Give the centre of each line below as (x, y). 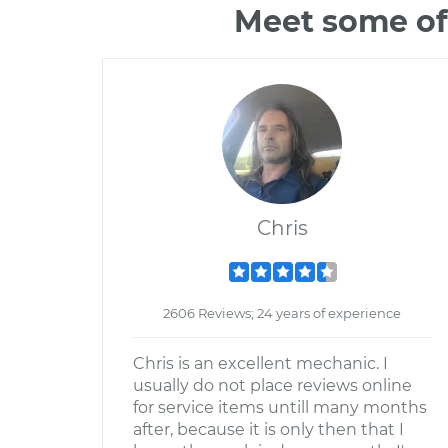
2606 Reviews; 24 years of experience (282, 313)
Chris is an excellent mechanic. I (260, 363)
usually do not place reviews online (272, 385)
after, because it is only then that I (268, 429)
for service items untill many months (280, 407)
